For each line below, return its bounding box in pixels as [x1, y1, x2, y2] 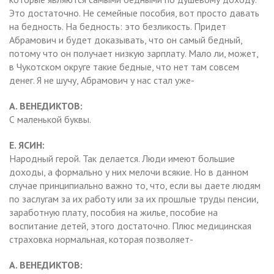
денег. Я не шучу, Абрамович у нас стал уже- [9, 73, 194, 86]
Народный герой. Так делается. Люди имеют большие [9, 152, 235, 165]
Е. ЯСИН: [9, 138, 45, 151]
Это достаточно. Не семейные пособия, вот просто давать [9, 6, 259, 19]
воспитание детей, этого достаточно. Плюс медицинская [9, 219, 251, 232]
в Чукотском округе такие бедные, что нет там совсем [9, 60, 239, 73]
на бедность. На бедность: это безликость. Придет [9, 20, 226, 32]
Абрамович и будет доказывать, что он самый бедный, [9, 33, 242, 46]
